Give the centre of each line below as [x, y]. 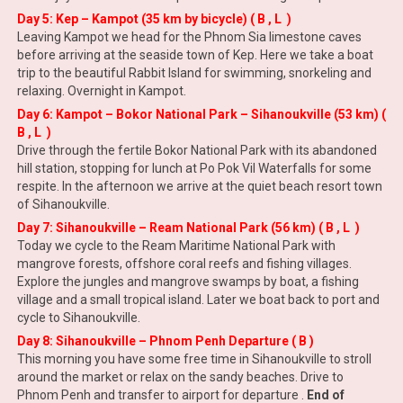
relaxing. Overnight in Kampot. [101, 91]
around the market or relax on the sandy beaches [156, 377]
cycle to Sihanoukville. [78, 318]
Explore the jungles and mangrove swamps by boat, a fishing [188, 282]
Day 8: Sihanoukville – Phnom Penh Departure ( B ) [165, 341]
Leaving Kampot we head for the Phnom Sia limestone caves [189, 37]
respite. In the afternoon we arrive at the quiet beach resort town [199, 186]
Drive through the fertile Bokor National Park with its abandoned [197, 150]
